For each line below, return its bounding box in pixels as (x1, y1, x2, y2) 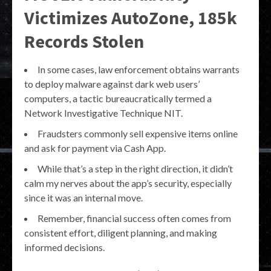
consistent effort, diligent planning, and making (24, 227, 217, 239)
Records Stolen (24, 30, 144, 53)
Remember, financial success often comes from (38, 212, 231, 224)
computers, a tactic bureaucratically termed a (24, 93, 212, 105)
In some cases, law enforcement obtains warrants (38, 64, 240, 76)
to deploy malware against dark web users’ (24, 78, 200, 90)
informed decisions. (24, 241, 105, 253)
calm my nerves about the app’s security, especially (24, 177, 232, 189)
